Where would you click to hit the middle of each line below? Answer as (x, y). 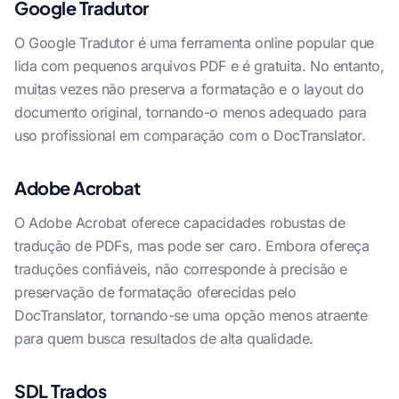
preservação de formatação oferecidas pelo (155, 292)
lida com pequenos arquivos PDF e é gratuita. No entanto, (199, 66)
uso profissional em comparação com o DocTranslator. (190, 135)
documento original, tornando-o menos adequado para (191, 112)
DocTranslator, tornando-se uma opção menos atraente (191, 315)
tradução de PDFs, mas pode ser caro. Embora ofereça (192, 246)
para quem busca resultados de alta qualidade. (164, 338)
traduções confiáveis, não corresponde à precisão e (181, 269)
